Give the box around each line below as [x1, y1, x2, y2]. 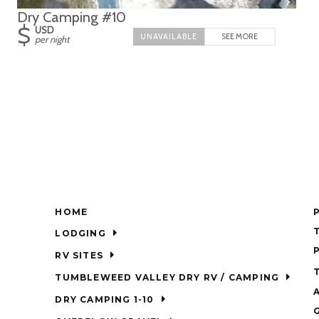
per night [35, 33, 69, 46]
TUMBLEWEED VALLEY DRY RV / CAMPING [221, 272, 280, 283]
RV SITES [55, 250, 103, 261]
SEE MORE [221, 31, 258, 42]
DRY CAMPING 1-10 [55, 294, 155, 305]
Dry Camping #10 [17, 9, 126, 26]
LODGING [55, 228, 106, 239]
